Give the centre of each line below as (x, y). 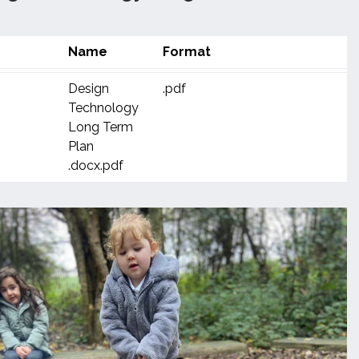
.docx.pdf (96, 165)
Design (89, 89)
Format (187, 52)
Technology (103, 108)
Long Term (101, 127)
